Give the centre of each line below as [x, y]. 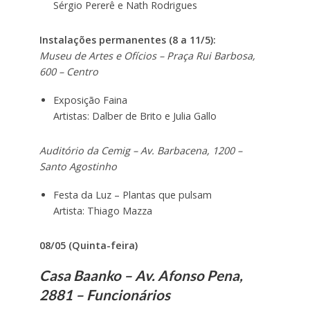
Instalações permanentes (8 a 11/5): [127, 40]
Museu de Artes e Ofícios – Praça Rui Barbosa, [147, 56]
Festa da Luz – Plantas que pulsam [132, 194]
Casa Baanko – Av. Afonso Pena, [141, 275]
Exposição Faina [90, 100]
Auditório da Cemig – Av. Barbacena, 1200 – [140, 150]
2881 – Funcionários [104, 294]
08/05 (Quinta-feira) [88, 245]
